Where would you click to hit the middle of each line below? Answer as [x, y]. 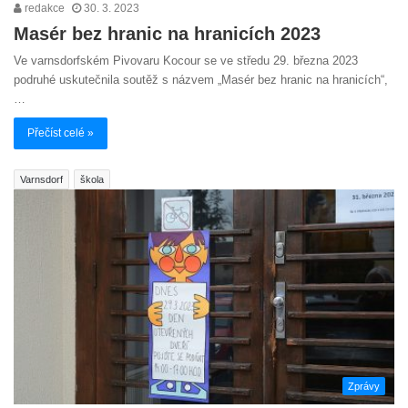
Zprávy [364, 386]
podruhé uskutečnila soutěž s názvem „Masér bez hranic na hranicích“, [201, 79]
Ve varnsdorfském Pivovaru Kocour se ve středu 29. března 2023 [186, 60]
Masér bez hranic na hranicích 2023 [167, 33]
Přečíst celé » [61, 133]
